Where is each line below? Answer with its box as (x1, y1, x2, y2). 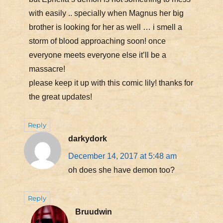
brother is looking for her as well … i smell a (28, 23, 182, 32)
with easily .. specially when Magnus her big (28, 9, 184, 18)
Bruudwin (75, 208, 112, 217)
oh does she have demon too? (68, 166, 175, 175)
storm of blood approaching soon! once (28, 37, 166, 46)
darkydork (68, 134, 107, 143)
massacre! (28, 65, 65, 74)
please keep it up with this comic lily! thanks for (28, 79, 193, 88)
